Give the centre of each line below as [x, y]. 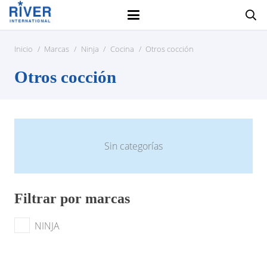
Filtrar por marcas [72, 199]
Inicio [24, 49]
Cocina [122, 49]
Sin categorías [133, 146]
